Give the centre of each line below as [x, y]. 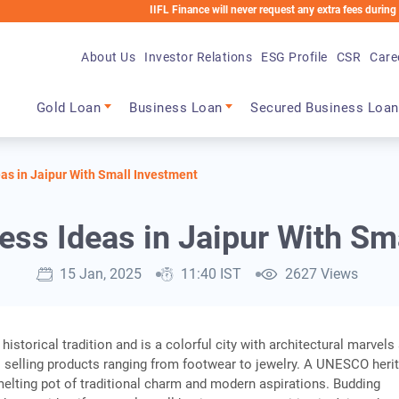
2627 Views [322, 274]
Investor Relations [199, 57]
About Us [109, 57]
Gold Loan [69, 108]
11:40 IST [211, 274]
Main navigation [107, 91]
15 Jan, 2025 [101, 274]
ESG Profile [294, 57]
